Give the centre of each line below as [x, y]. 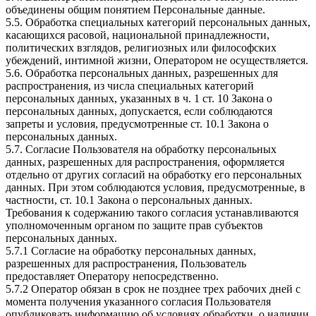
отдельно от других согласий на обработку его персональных [154, 175]
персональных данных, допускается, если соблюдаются [139, 111]
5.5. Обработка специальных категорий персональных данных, [158, 23]
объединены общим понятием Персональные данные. [135, 10]
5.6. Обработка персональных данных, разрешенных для [142, 73]
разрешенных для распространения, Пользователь [126, 264]
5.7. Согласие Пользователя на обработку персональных [141, 150]
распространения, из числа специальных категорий [130, 86]
